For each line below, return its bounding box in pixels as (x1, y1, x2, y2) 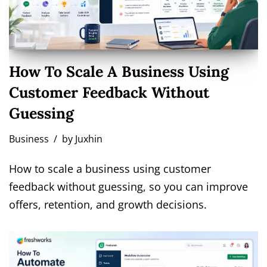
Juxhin (75, 132, 103, 145)
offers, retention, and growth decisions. (9, 197, 207, 212)
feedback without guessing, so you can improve (9, 179, 248, 194)
